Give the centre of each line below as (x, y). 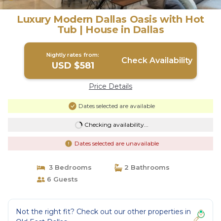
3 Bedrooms (68, 167)
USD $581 (73, 66)
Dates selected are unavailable (116, 143)
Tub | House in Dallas (110, 30)
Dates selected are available (116, 106)
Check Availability (157, 60)
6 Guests (61, 179)
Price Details (110, 86)
